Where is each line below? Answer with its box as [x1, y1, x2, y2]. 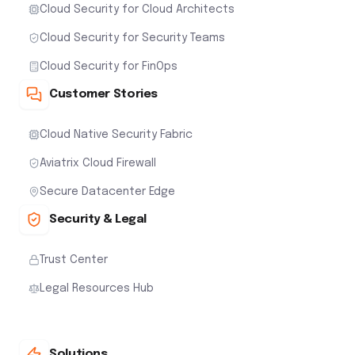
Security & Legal [49, 212, 147, 226]
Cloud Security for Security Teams [40, 32, 225, 44]
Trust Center [40, 254, 108, 265]
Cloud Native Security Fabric [40, 128, 193, 140]
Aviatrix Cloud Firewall [40, 157, 156, 169]
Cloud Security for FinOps [40, 60, 177, 72]
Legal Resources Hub [40, 282, 154, 294]
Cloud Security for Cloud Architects [40, 3, 235, 15]
